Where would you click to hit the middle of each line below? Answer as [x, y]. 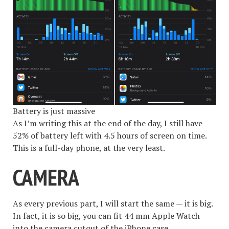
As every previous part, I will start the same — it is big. [113, 203]
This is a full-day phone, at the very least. [89, 148]
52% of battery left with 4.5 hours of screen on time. [110, 136]
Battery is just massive [54, 111]
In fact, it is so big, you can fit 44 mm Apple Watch [106, 215]
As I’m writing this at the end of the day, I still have [108, 123]
